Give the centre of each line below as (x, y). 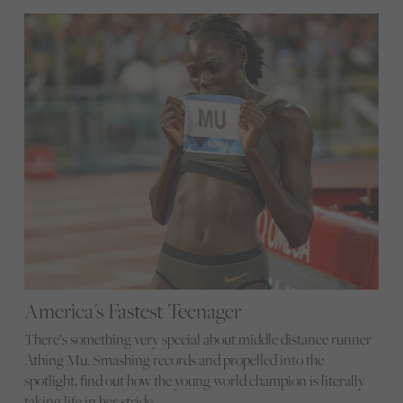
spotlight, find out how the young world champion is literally (194, 380)
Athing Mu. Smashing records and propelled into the (174, 359)
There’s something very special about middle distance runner (197, 339)
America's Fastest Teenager (132, 310)
